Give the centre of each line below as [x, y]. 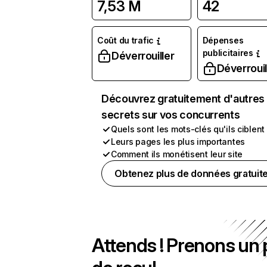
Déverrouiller [143, 56]
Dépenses [223, 40]
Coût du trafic [126, 40]
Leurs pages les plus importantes [178, 142]
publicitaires [228, 53]
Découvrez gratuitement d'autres [183, 99]
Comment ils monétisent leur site [177, 154]
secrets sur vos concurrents [171, 115]
